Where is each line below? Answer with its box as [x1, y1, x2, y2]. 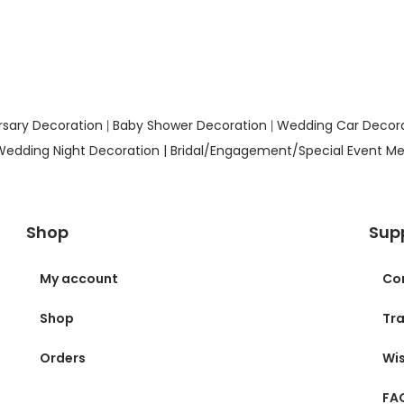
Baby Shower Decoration [113, 115, 267, 134]
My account [39, 269, 118, 288]
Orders [39, 348, 86, 367]
